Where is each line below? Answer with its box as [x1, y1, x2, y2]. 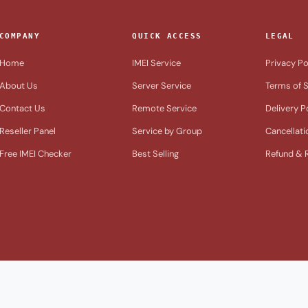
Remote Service [132, 102, 197, 114]
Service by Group [132, 125, 203, 137]
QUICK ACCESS [132, 32, 202, 41]
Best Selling [132, 148, 179, 159]
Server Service [132, 80, 192, 91]
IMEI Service [132, 57, 181, 69]
